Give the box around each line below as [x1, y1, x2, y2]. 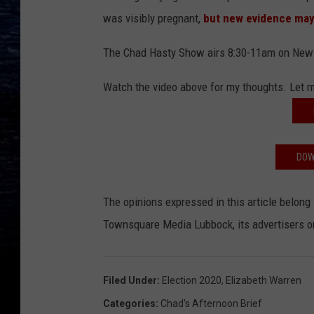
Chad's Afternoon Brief [161, 298, 262, 310]
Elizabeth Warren [226, 275, 301, 287]
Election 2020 [162, 275, 221, 287]
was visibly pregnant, [103, 11, 203, 26]
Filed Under [103, 275, 157, 287]
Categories [103, 298, 156, 310]
